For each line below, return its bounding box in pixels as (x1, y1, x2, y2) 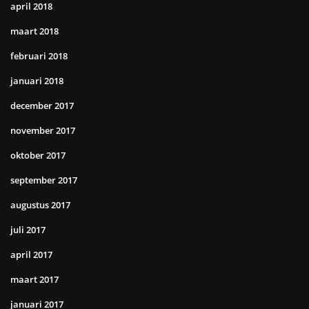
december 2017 (10, 99, 74, 112)
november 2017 (10, 124, 75, 137)
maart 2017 (10, 273, 59, 286)
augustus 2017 (10, 199, 70, 212)
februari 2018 (10, 50, 68, 63)
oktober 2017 (10, 149, 66, 162)
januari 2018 (10, 74, 63, 88)
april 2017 (10, 248, 52, 261)
